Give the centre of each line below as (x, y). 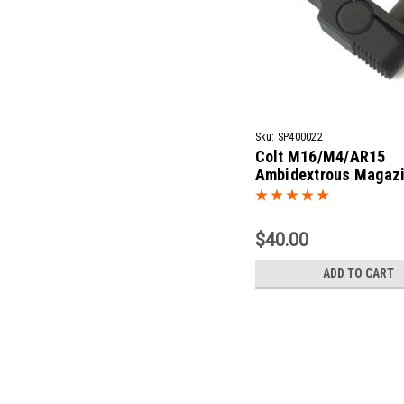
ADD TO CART (359, 274)
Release (283, 193)
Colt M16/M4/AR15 (320, 157)
